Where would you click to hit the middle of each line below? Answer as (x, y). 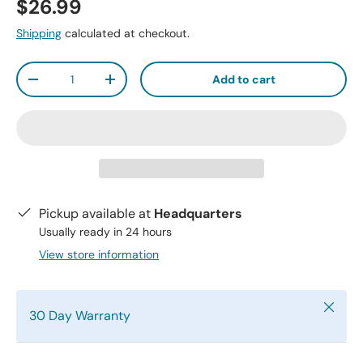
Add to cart (243, 79)
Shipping (39, 33)
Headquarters (198, 213)
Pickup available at (96, 213)
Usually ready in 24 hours (105, 231)
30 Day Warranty (80, 315)
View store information (99, 254)
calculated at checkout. (126, 33)
